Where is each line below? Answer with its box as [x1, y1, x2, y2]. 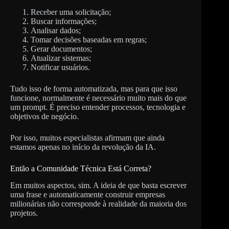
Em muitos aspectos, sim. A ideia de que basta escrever [10, 180, 187, 190]
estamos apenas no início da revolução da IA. [10, 142, 156, 151]
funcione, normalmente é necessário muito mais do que [10, 93, 187, 102]
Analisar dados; [31, 26, 81, 35]
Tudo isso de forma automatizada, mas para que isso [10, 84, 177, 93]
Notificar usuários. [31, 62, 90, 72]
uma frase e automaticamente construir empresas [10, 190, 165, 199]
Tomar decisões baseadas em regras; [31, 35, 147, 44]
